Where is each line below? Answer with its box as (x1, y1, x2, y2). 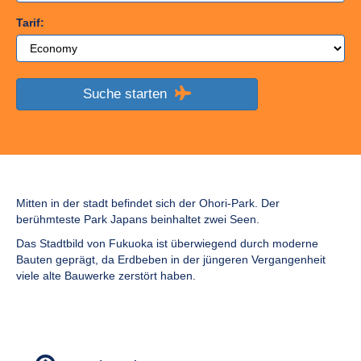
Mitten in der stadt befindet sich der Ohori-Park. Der (16, 196, 280, 210)
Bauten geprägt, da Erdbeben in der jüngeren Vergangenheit (16, 252, 326, 266)
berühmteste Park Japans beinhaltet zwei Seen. (16, 212, 259, 226)
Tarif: (16, 15, 44, 29)
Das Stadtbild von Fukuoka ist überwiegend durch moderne (16, 236, 318, 250)
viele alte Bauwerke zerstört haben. (16, 268, 196, 282)
